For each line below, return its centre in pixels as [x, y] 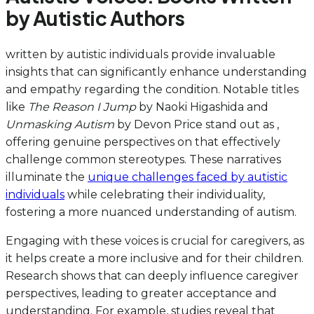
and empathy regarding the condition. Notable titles [152, 90]
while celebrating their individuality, [165, 195]
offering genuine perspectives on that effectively [143, 142]
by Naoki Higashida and [202, 107]
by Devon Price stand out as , [197, 125]
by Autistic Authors [96, 18]
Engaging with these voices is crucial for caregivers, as [155, 241]
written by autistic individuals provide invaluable [141, 55]
